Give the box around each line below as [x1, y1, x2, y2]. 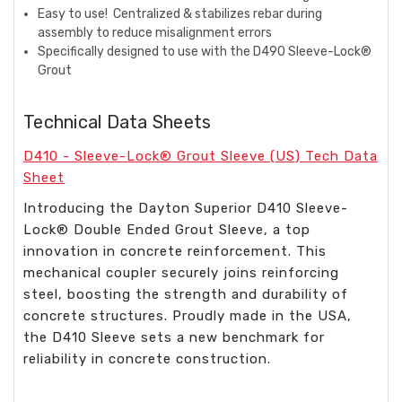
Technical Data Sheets [23, 110, 212, 133]
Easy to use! [38, 5, 114, 22]
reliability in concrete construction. [23, 350, 271, 367]
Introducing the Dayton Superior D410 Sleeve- [23, 199, 348, 216]
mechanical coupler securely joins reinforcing [23, 264, 339, 281]
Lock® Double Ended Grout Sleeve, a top [23, 221, 310, 238]
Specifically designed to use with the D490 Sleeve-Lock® [38, 43, 372, 59]
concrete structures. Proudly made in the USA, [23, 307, 352, 324]
